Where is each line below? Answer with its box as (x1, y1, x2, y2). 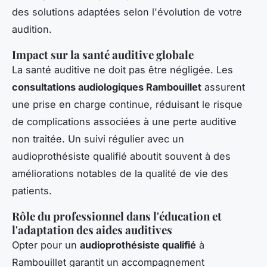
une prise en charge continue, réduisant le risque (12, 98, 243, 110)
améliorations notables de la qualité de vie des (12, 167, 228, 179)
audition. (12, 23, 52, 35)
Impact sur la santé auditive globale (12, 46, 194, 62)
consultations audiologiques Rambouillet (12, 80, 201, 93)
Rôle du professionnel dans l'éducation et (12, 208, 222, 223)
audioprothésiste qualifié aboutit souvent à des (12, 150, 231, 162)
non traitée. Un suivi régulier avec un (12, 132, 184, 145)
